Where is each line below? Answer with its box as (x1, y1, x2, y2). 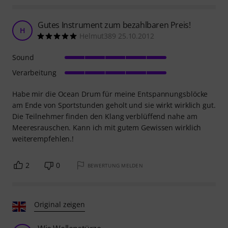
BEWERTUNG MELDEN (87, 161, 143, 169)
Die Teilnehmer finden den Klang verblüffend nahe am (12, 111, 197, 121)
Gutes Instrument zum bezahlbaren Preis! (38, 19, 191, 31)
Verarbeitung (12, 67, 56, 77)
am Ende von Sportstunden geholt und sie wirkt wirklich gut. (12, 100, 216, 110)
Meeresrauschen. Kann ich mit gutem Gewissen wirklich (12, 122, 202, 132)
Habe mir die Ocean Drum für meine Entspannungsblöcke (12, 89, 208, 99)
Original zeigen (34, 199, 85, 209)
